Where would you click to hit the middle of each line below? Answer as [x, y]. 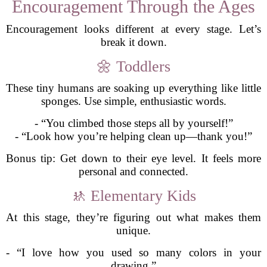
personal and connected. [133, 171]
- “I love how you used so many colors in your [133, 252]
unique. [133, 230]
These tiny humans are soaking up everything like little [133, 88]
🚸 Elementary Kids [133, 196]
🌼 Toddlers [133, 66]
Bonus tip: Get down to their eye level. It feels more [133, 158]
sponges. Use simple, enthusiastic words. [133, 101]
